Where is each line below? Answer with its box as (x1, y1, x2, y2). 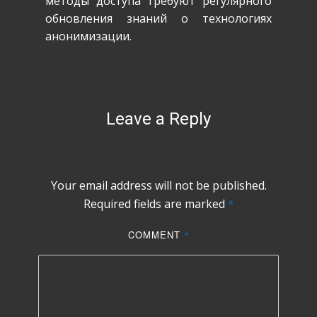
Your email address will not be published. (50, 178, 267, 193)
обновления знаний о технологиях (45, 11, 272, 26)
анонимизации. (45, 28, 132, 44)
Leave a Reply (106, 109, 211, 129)
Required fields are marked (83, 196, 228, 212)
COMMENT (127, 228, 184, 241)
